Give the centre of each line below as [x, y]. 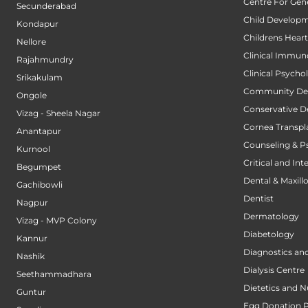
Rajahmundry [45, 60]
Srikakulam [40, 78]
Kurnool [33, 149]
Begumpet [39, 167]
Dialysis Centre [274, 270]
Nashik [31, 256]
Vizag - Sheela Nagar [58, 113]
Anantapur [39, 131]
